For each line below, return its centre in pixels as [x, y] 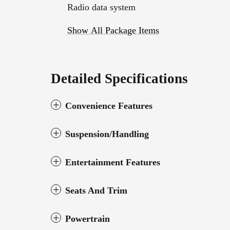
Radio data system [101, 7]
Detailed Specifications [119, 78]
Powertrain [88, 218]
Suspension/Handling [107, 134]
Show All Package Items [113, 30]
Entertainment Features [113, 162]
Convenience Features [109, 106]
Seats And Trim [96, 190]
